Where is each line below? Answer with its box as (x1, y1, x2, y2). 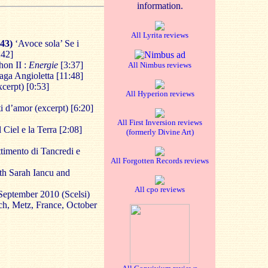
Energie (29, 60, 58, 70)
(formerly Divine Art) (126, 127, 194, 136)
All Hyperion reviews (125, 89, 194, 98)
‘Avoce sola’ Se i (15, 38, 79, 48)
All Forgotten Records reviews (111, 156, 209, 165)
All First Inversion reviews (117, 118, 202, 127)
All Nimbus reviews (128, 60, 191, 69)
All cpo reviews (135, 185, 185, 194)
